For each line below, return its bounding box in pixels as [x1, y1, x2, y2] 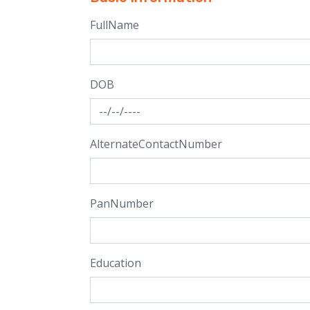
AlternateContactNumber [90, 136, 222, 152]
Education [90, 255, 141, 271]
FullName [90, 17, 139, 33]
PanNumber [90, 196, 154, 211]
